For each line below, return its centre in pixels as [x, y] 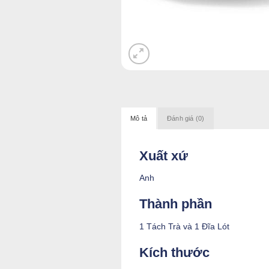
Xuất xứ [164, 156]
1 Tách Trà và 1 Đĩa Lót [184, 226]
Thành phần [176, 204]
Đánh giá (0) [186, 119]
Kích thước [174, 252]
